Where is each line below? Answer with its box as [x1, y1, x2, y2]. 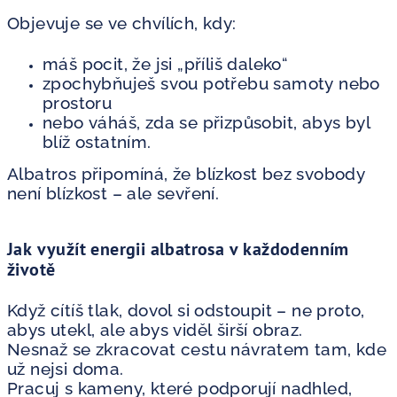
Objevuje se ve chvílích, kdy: [7, 12, 237, 33]
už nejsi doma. [7, 358, 124, 378]
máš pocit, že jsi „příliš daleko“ [43, 53, 289, 74]
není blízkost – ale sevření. [7, 183, 220, 203]
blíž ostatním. [43, 131, 152, 152]
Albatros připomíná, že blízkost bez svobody [7, 163, 366, 183]
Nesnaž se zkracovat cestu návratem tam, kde [7, 339, 387, 359]
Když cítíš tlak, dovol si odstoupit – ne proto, [7, 300, 365, 320]
